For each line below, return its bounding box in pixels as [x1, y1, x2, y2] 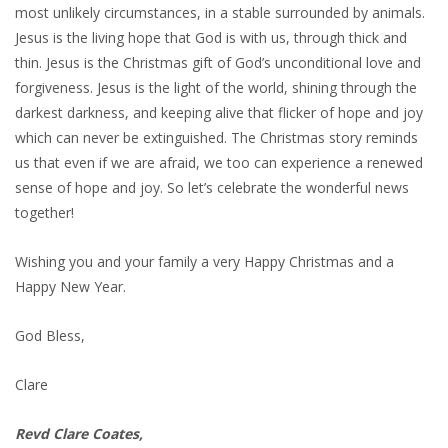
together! [15, 203, 74, 223]
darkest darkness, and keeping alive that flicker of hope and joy [15, 103, 423, 123]
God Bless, [15, 326, 85, 346]
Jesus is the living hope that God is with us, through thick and [15, 28, 407, 48]
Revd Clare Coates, [15, 424, 143, 444]
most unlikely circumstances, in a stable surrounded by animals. [15, 3, 425, 23]
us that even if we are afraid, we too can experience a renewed [15, 153, 423, 173]
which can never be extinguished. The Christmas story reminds [15, 128, 418, 148]
